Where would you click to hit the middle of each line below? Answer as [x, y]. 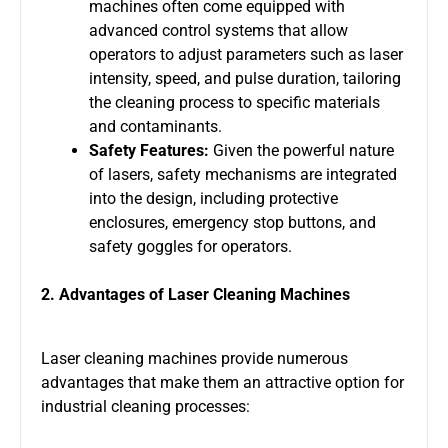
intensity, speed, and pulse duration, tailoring [245, 78]
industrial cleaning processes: [145, 406]
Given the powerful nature [301, 150]
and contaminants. [155, 126]
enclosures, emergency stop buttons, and [232, 222]
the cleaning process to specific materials [234, 102]
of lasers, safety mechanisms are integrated [243, 174]
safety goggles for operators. [190, 246]
